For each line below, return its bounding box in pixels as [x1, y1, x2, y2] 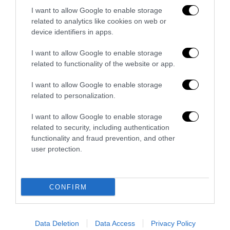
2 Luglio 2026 [95, 192, 135, 200]
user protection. [31, 145, 82, 153]
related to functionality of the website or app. [31, 60, 175, 68]
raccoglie [98, 177, 132, 187]
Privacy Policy [150, 219, 196, 227]
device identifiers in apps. [31, 28, 113, 36]
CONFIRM [49, 183, 87, 191]
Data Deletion [34, 219, 79, 227]
